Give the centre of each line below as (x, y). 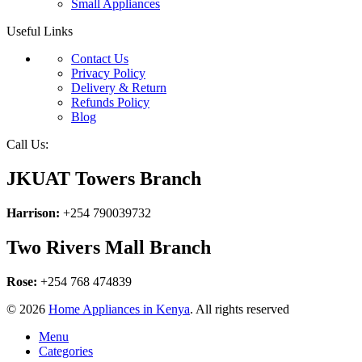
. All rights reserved (240, 309)
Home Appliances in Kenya (119, 309)
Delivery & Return (119, 88)
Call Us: (27, 145)
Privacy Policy (108, 74)
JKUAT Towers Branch (104, 179)
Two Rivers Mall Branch (109, 248)
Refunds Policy (110, 103)
